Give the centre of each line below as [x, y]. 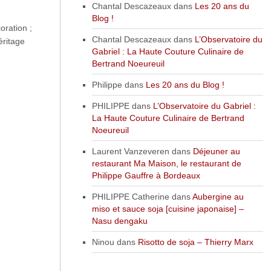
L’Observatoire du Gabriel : [204, 106]
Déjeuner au [216, 151]
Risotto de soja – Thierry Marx [195, 242]
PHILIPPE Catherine [130, 196]
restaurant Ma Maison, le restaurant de [166, 163]
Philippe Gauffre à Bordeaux [146, 175]
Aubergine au [218, 196]
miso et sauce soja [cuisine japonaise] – [168, 208]
